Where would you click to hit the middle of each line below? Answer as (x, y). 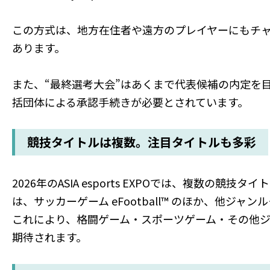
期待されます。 (49, 237)
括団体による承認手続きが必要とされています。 (130, 102)
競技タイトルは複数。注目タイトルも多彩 (142, 142)
